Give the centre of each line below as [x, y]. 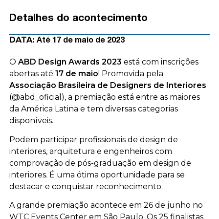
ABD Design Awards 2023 [70, 62]
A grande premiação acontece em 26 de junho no [106, 205]
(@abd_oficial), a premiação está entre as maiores [104, 97]
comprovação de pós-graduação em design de [100, 163]
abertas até [32, 74]
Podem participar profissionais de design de [93, 139]
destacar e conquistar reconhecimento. [86, 186]
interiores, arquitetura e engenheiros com [90, 151]
